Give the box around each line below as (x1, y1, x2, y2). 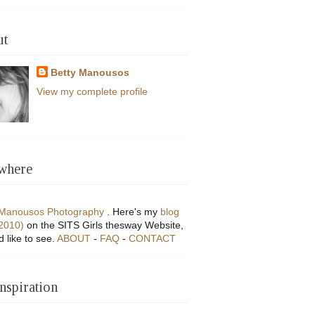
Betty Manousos (50, 67, 129, 79)
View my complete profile (36, 86, 148, 98)
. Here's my (107, 206, 160, 218)
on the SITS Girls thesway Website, (27, 219, 184, 231)
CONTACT (129, 233, 176, 245)
